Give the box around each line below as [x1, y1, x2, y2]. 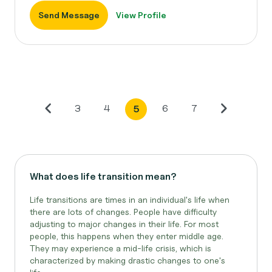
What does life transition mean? [30, 171, 177, 182]
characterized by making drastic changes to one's [30, 255, 225, 265]
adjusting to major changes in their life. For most [30, 219, 219, 229]
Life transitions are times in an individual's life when [30, 194, 229, 205]
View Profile [116, 10, 166, 20]
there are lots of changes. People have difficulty [30, 206, 217, 217]
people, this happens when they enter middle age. [30, 231, 223, 241]
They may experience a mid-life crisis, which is [30, 243, 211, 253]
